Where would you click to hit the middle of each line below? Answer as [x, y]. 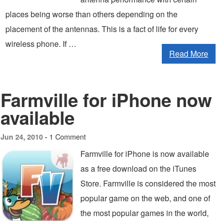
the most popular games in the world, [145, 213]
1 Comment [68, 136]
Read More [189, 54]
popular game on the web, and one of [145, 198]
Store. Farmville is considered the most [148, 183]
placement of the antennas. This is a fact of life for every [102, 29]
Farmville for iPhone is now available [145, 154]
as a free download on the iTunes [138, 168]
